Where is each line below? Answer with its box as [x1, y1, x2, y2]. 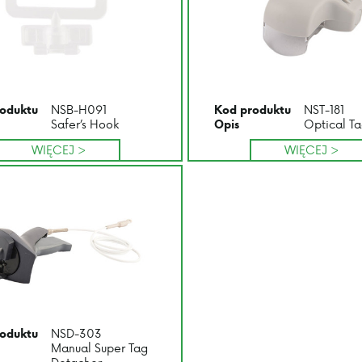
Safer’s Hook [50, 116, 119, 133]
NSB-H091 [50, 101, 107, 119]
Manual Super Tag [50, 339, 148, 356]
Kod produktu [213, 102, 291, 119]
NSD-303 [50, 324, 102, 342]
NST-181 [303, 101, 344, 119]
